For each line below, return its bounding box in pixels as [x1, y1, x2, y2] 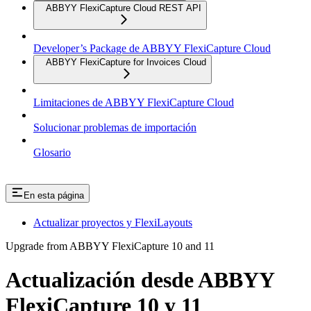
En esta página [24, 190, 84, 201]
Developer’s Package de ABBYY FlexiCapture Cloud [33, 42, 271, 54]
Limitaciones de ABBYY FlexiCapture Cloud [33, 96, 234, 108]
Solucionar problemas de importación [33, 121, 196, 133]
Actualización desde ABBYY [6, 267, 274, 293]
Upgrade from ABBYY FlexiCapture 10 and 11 [6, 239, 215, 252]
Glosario [33, 146, 71, 158]
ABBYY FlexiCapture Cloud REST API [46, 3, 201, 13]
